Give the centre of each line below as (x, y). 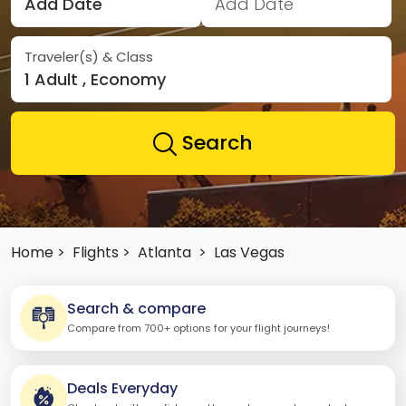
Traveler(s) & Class (89, 56)
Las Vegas (249, 252)
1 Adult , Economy (95, 79)
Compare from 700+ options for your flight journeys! (198, 329)
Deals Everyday (122, 389)
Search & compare (136, 309)
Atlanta (164, 252)
